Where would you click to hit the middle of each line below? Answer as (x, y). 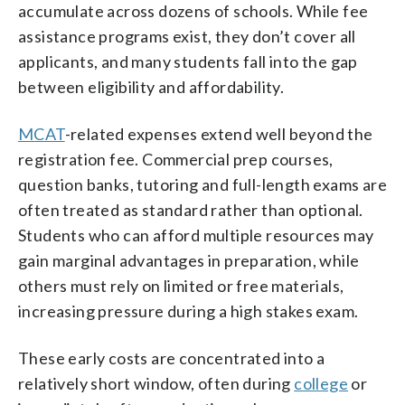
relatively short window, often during (156, 383)
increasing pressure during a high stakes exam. (188, 311)
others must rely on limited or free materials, (181, 286)
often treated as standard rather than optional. (191, 210)
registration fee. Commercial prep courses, (176, 159)
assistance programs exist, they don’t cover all (187, 36)
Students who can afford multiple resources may (196, 235)
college (321, 383)
